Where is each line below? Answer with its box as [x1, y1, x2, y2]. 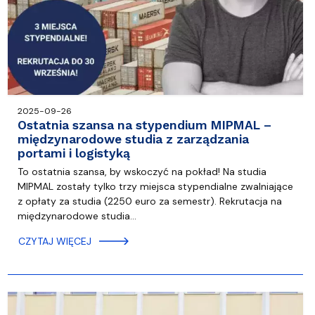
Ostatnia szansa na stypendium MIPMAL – [17, 118, 271, 133]
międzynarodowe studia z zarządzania [17, 132, 249, 147]
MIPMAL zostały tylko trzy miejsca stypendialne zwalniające [17, 180, 293, 193]
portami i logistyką [17, 146, 130, 161]
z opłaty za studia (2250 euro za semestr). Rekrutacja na [17, 195, 282, 208]
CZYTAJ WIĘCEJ [18, 235, 91, 248]
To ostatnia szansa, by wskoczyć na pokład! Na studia [17, 165, 266, 179]
